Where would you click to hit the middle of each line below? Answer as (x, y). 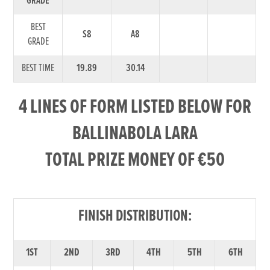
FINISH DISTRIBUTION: (135, 216)
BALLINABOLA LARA (135, 134)
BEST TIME (38, 68)
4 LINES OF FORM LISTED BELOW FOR (135, 107)
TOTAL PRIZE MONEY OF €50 (135, 160)
